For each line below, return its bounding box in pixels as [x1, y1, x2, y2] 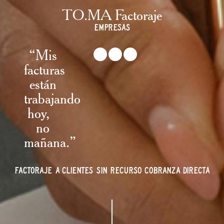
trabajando [24, 89, 81, 107]
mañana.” [24, 132, 76, 150]
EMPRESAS [93, 20, 130, 32]
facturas [24, 60, 65, 78]
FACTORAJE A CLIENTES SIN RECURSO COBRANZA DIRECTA [14, 163, 209, 175]
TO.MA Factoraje [62, 5, 162, 23]
